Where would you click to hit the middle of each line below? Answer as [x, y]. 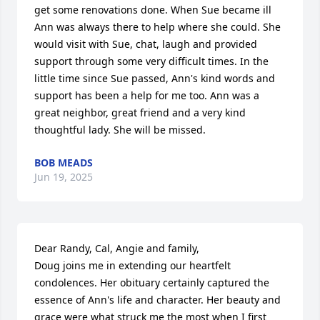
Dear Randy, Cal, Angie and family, [117, 248]
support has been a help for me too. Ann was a [147, 95]
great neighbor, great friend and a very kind [140, 112]
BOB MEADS [64, 162]
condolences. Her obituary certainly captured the [152, 282]
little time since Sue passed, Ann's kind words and [155, 78]
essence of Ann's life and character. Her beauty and [157, 300]
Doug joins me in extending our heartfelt [132, 265]
